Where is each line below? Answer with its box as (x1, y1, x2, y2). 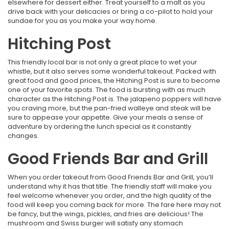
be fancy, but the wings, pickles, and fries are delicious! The (8, 209, 203, 219)
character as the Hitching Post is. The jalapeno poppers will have (8, 94, 221, 104)
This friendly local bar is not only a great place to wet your (8, 57, 197, 67)
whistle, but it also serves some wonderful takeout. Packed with (8, 66, 216, 77)
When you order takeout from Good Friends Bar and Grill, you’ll (8, 172, 213, 182)
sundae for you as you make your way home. (8, 16, 157, 26)
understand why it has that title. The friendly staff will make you (8, 181, 212, 192)
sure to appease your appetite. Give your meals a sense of (8, 112, 203, 123)
